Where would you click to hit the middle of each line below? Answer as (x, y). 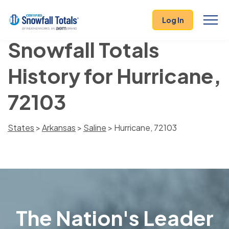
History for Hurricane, (114, 75)
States (21, 128)
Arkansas (59, 128)
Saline (95, 128)
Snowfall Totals (84, 49)
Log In (173, 20)
